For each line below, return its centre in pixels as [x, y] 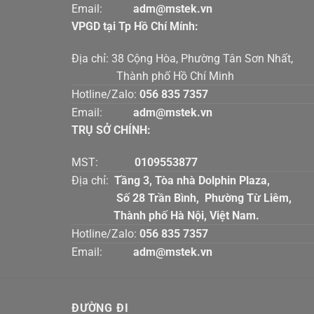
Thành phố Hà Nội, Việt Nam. [165, 216]
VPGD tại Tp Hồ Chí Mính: [135, 27]
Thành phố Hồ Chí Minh [153, 76]
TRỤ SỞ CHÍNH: [111, 130]
